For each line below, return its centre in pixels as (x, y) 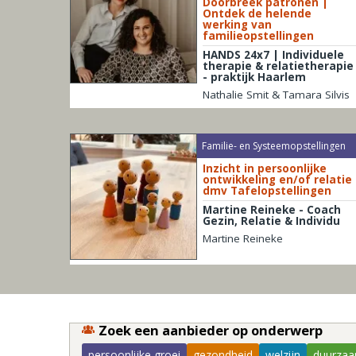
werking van (237, 24)
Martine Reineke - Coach (271, 210)
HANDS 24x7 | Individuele (273, 54)
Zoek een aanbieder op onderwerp (211, 331)
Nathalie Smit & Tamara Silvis (276, 94)
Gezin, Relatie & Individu (271, 221)
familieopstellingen (258, 35)
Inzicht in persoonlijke (264, 169)
